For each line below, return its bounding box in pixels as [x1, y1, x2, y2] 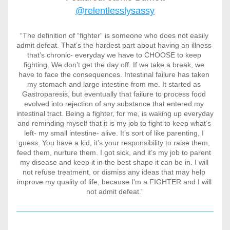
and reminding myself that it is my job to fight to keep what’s [17, 119, 211, 127]
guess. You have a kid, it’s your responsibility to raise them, [18, 139, 210, 147]
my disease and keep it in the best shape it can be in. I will [20, 158, 208, 166]
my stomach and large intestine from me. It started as [27, 80, 201, 88]
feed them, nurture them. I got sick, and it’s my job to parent [17, 148, 211, 157]
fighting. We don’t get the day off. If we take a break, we [24, 61, 204, 69]
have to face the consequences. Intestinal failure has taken [18, 70, 209, 79]
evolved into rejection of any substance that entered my [24, 100, 204, 108]
